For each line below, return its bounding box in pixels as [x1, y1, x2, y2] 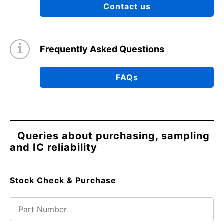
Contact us [103, 1, 151, 12]
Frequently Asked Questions [40, 44, 164, 55]
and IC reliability [10, 141, 97, 154]
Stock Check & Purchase [10, 175, 116, 186]
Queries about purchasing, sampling [17, 130, 210, 142]
